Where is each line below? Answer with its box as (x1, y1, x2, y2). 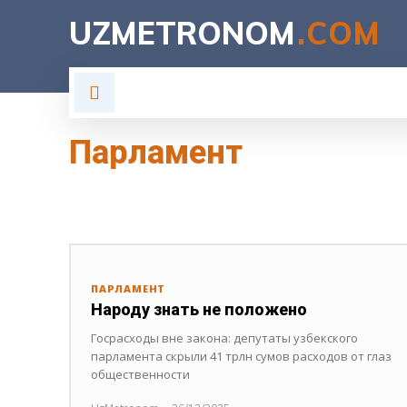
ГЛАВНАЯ (158, 84, 229, 101)
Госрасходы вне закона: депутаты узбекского (91, 330, 358, 347)
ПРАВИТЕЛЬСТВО (168, 189, 259, 200)
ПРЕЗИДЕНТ (288, 189, 349, 200)
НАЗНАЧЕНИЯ (69, 189, 139, 200)
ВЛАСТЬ (273, 84, 333, 101)
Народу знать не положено (91, 300, 307, 320)
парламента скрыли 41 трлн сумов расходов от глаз (91, 348, 392, 365)
